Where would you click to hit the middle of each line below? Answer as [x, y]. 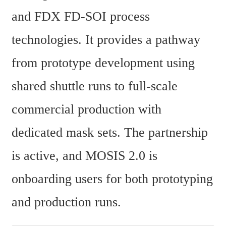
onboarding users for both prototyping [112, 179]
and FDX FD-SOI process [81, 16]
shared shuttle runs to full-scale [95, 86]
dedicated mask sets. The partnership [110, 132]
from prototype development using [103, 63]
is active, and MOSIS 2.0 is [84, 155]
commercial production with [87, 109]
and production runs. [66, 202]
